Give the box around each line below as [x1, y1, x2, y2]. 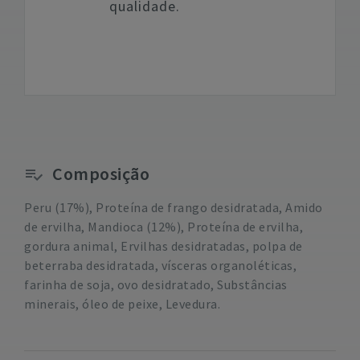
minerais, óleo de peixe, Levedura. [24, 296, 220, 312]
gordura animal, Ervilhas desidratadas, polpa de [24, 238, 303, 254]
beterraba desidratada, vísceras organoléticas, [24, 257, 297, 273]
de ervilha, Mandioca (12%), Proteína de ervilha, [24, 219, 303, 235]
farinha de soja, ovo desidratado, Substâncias [24, 276, 288, 292]
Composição [52, 162, 149, 185]
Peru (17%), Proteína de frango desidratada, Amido [24, 199, 323, 215]
